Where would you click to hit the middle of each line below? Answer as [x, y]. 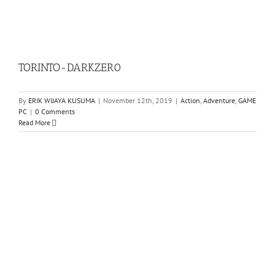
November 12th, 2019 [138, 101]
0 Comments [55, 112]
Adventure [219, 101]
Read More [34, 123]
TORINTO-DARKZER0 [70, 68]
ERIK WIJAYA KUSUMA [62, 101]
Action [190, 101]
